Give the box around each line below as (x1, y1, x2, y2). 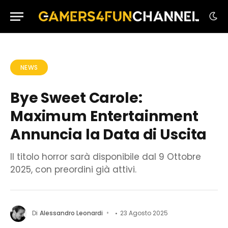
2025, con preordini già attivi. (10, 163, 136, 176)
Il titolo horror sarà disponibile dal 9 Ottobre (10, 151, 201, 163)
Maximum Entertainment (10, 106, 199, 126)
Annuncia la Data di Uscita (10, 125, 207, 145)
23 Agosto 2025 (120, 209, 168, 218)
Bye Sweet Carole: (10, 88, 142, 108)
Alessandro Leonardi (40, 209, 103, 218)
